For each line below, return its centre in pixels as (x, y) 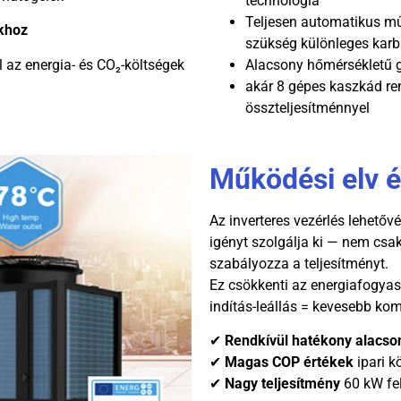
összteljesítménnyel (307, 107)
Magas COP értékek (289, 363)
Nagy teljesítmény (282, 384)
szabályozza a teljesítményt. (299, 263)
